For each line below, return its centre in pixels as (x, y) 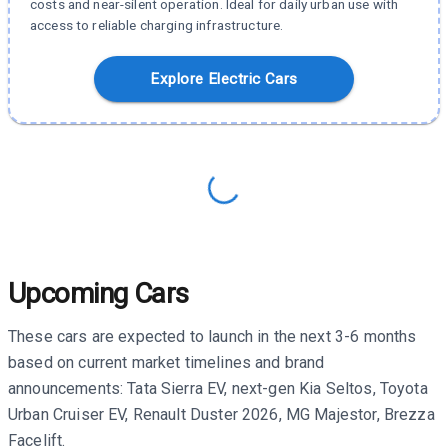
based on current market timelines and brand (166, 362)
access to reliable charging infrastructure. (157, 25)
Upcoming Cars (98, 293)
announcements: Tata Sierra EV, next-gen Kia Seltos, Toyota (218, 388)
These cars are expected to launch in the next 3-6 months (212, 336)
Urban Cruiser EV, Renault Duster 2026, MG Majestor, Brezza (221, 414)
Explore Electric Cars (224, 79)
